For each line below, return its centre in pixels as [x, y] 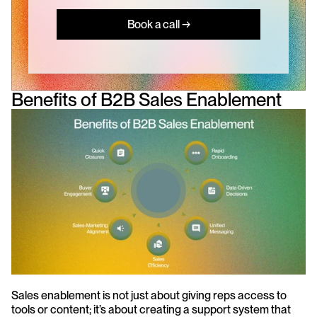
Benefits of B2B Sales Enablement [146, 99]
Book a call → [158, 24]
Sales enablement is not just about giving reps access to [149, 295]
